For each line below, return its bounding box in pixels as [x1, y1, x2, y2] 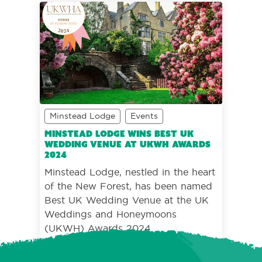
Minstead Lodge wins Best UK [44, 129, 194, 140]
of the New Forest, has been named [44, 180, 212, 192]
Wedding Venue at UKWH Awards [44, 139, 211, 150]
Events [130, 111, 158, 122]
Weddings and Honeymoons [44, 208, 177, 220]
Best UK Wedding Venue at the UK [44, 194, 209, 206]
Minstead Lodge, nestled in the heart [44, 166, 215, 178]
